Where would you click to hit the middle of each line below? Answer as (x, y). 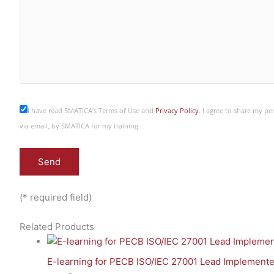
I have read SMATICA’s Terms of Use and (91, 111)
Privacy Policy (177, 111)
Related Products (57, 227)
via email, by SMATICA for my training (79, 126)
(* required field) (56, 197)
